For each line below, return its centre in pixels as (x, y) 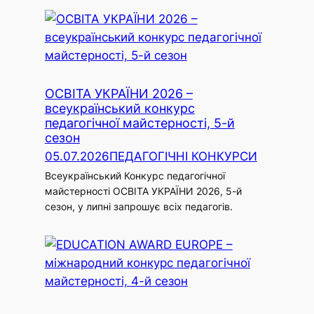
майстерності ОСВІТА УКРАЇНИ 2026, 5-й (143, 191)
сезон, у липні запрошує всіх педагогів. (138, 207)
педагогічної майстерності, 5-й (139, 123)
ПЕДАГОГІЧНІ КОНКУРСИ (183, 157)
